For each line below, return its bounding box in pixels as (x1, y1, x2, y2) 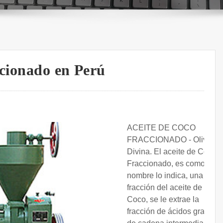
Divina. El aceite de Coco (127, 147, 217, 156)
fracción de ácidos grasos (127, 207, 217, 216)
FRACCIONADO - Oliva (127, 135, 212, 144)
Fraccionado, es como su (127, 159, 216, 168)
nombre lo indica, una (127, 171, 203, 180)
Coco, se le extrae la (127, 195, 199, 204)
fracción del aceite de (127, 183, 202, 192)
